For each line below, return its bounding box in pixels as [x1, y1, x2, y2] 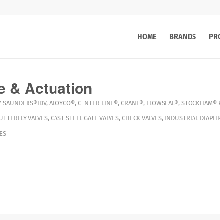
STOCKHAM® [181, 99, 217, 107]
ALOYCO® [49, 99, 75, 107]
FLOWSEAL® [146, 99, 178, 107]
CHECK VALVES [121, 114, 162, 122]
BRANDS [169, 32, 196, 41]
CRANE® [120, 99, 143, 107]
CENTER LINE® [77, 99, 118, 107]
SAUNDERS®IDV [2, 99, 46, 107]
